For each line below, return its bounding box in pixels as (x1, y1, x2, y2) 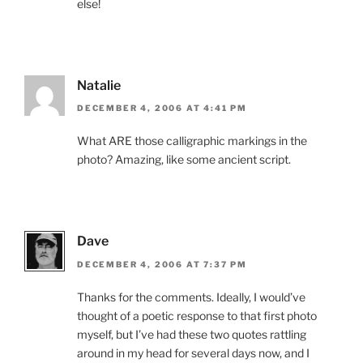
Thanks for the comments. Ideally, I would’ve (77, 289, 305, 304)
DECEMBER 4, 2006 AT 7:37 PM (77, 258, 248, 269)
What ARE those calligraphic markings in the (77, 134, 307, 148)
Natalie (77, 77, 121, 93)
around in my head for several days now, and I (77, 345, 310, 360)
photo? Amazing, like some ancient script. (77, 152, 291, 167)
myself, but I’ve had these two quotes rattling (77, 327, 306, 341)
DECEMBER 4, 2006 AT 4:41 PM (77, 103, 248, 113)
